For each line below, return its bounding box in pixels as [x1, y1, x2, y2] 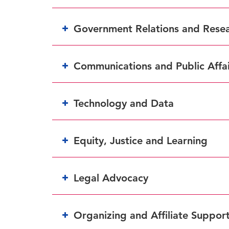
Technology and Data [74, 97, 174, 109]
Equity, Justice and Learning [74, 134, 208, 147]
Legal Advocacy [74, 171, 148, 184]
